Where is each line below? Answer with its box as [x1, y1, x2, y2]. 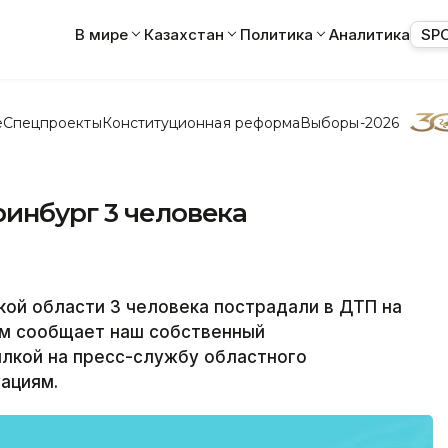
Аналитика [329, 24, 410, 44]
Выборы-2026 [300, 113, 399, 132]
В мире [75, 24, 128, 44]
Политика [240, 24, 313, 44]
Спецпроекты [2, 113, 102, 132]
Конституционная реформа [101, 113, 301, 132]
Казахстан [144, 24, 224, 44]
